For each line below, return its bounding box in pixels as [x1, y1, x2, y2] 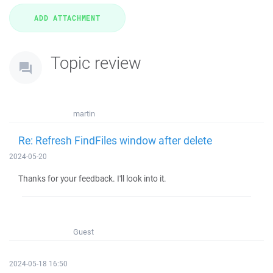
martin [73, 108, 95, 119]
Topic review [51, 51, 141, 74]
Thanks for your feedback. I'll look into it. [18, 173, 166, 184]
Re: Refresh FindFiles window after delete [18, 133, 212, 147]
